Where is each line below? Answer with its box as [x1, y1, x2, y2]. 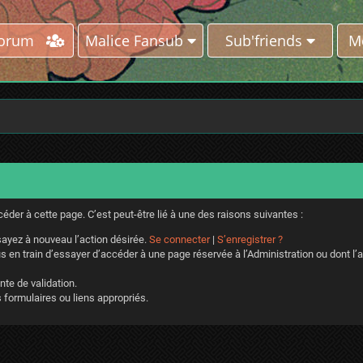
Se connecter [149, 233, 210, 246]
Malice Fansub [84, 31, 187, 50]
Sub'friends [224, 31, 306, 50]
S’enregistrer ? [217, 233, 283, 246]
